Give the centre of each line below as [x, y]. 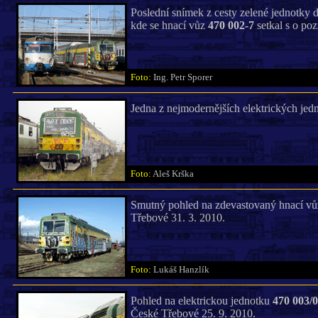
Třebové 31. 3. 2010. [177, 218]
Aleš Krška [176, 174]
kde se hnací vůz [169, 25]
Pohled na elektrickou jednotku [201, 301]
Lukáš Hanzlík [184, 270]
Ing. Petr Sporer [186, 77]
